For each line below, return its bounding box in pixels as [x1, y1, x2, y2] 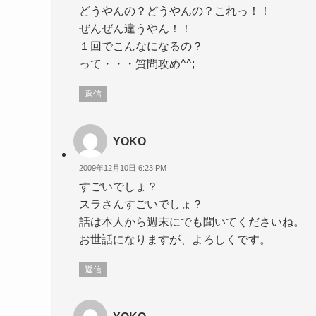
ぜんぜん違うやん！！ [79, 23, 192, 35]
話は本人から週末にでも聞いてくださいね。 [79, 216, 305, 229]
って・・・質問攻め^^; [79, 58, 195, 71]
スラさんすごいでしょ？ [79, 198, 203, 211]
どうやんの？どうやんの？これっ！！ [79, 5, 271, 18]
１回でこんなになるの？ [79, 40, 203, 53]
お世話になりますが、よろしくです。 [79, 233, 271, 246]
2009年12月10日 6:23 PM [79, 163, 166, 172]
